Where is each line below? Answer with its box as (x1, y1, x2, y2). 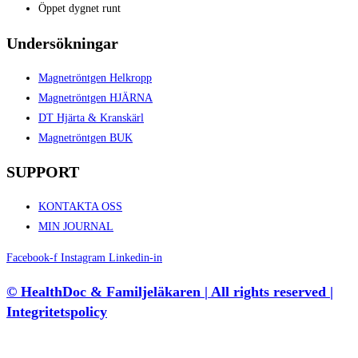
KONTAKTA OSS (38, 200, 122, 213)
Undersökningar (6, 34, 118, 52)
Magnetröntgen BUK (38, 131, 133, 144)
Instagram (61, 251, 105, 264)
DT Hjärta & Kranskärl (38, 111, 144, 124)
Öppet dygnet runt (38, 2, 121, 15)
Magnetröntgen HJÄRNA (38, 91, 153, 104)
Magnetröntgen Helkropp (38, 71, 152, 84)
